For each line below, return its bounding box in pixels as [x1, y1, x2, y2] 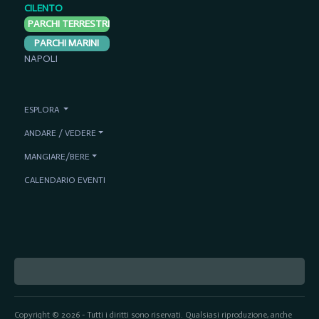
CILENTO [23, 1, 63, 14]
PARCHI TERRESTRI [27, 17, 110, 30]
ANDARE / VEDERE [23, 127, 96, 139]
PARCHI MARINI [34, 36, 100, 49]
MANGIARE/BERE [23, 151, 90, 162]
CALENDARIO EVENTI [23, 174, 105, 186]
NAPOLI [23, 52, 58, 65]
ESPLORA [23, 104, 59, 115]
